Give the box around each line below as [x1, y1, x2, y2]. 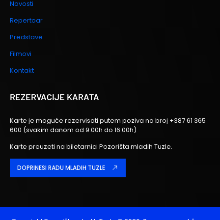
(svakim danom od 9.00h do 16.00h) [23, 125, 137, 135]
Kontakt [10, 65, 34, 75]
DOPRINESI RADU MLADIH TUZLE [17, 164, 105, 172]
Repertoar [10, 15, 43, 25]
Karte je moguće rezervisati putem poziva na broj [10, 115, 169, 125]
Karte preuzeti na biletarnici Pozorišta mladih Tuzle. [10, 141, 172, 151]
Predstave [10, 32, 43, 42]
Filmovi [10, 49, 31, 58]
